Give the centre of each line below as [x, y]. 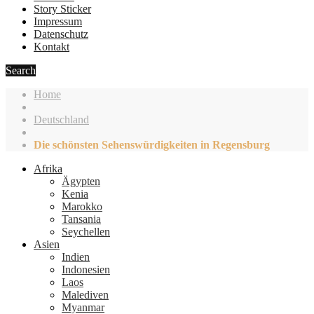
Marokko [82, 206]
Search [21, 70]
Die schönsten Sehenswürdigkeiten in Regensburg [152, 144]
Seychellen [86, 231]
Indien [76, 257]
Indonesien [86, 269]
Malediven [85, 294]
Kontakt [52, 46]
